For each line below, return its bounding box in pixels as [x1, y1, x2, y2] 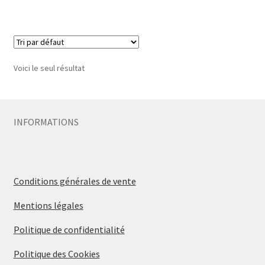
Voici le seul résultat [13, 63, 85, 74]
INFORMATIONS [13, 116, 79, 128]
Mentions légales [13, 199, 83, 212]
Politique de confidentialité [13, 224, 125, 236]
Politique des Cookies [13, 248, 100, 260]
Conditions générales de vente [13, 175, 136, 188]
